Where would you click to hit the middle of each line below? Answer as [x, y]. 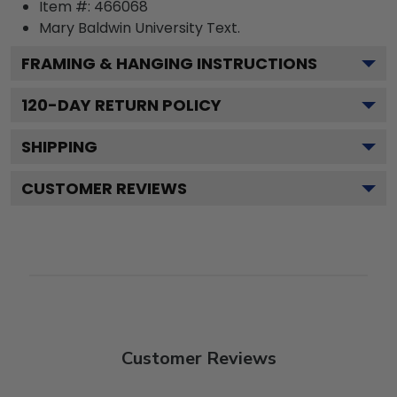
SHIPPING [59, 146]
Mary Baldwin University [121, 27]
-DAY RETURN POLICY [135, 105]
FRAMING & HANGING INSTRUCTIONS [169, 63]
